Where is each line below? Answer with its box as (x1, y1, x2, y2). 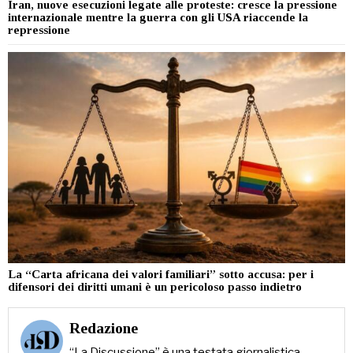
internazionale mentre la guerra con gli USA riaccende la (8, 11, 308, 24)
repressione (8, 24, 70, 36)
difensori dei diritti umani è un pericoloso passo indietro (8, 280, 302, 293)
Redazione (69, 319, 138, 336)
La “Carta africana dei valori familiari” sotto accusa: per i (8, 267, 314, 281)
